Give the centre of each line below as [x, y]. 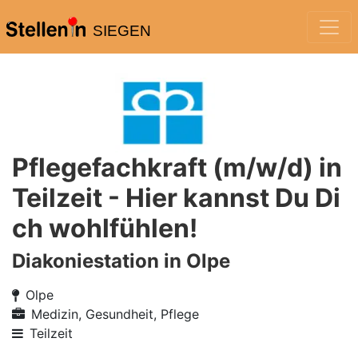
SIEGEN [121, 31]
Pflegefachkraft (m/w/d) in [177, 167]
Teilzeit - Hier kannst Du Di [176, 198]
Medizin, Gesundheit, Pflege [115, 314]
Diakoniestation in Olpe [121, 261]
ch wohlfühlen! [105, 228]
